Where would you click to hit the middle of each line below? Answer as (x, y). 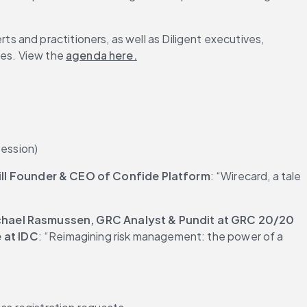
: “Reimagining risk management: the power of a (161, 236)
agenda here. (101, 55)
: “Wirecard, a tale (256, 176)
